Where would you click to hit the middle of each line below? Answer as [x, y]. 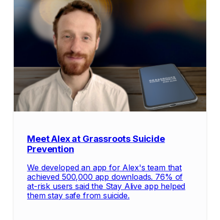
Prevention [51, 149]
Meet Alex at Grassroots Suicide [96, 138]
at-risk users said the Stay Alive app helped [106, 186]
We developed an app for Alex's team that [104, 167]
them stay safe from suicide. [78, 195]
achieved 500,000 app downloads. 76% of [105, 177]
